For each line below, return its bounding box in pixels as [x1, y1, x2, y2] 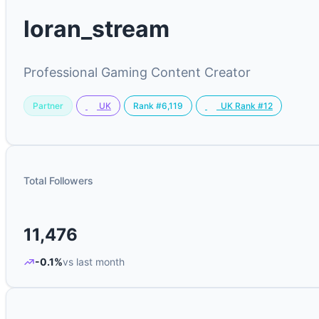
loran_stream [23, 15, 169, 43]
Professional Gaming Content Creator [23, 64, 251, 80]
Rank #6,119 [132, 100, 183, 111]
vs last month [63, 256, 125, 268]
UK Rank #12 [216, 100, 273, 112]
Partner [33, 100, 63, 111]
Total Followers [23, 174, 93, 187]
